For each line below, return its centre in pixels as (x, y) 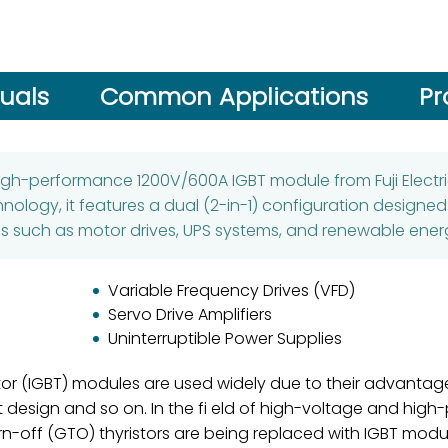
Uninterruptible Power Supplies (225, 338)
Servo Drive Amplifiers (190, 314)
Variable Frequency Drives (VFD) (231, 290)
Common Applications (233, 96)
